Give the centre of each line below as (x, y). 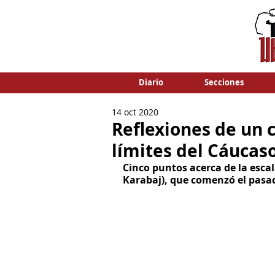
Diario (151, 82)
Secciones (224, 82)
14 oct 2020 (135, 112)
